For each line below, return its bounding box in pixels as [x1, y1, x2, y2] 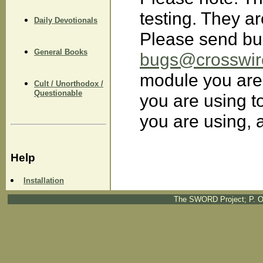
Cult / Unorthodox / [34, 79, 103, 88]
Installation [23, 176, 64, 186]
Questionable [34, 88, 82, 99]
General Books [34, 47, 87, 56]
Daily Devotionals [34, 15, 97, 25]
